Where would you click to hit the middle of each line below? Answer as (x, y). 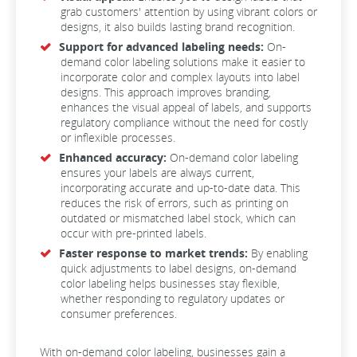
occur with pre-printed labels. (133, 233)
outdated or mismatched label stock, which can (178, 218)
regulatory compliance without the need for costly (184, 122)
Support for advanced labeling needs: (161, 47)
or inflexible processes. (118, 137)
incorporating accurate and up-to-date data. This (180, 188)
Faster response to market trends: (153, 253)
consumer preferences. (119, 314)
